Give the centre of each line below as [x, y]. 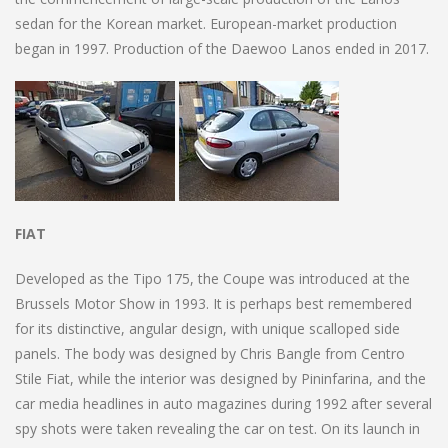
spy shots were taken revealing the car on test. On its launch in [217, 428]
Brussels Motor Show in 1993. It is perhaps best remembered [213, 303]
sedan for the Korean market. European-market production [206, 23]
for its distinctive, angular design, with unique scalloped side [207, 328]
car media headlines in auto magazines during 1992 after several [223, 403]
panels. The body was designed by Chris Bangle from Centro [210, 353]
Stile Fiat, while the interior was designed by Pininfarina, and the [220, 378]
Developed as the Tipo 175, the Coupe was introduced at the [212, 278]
